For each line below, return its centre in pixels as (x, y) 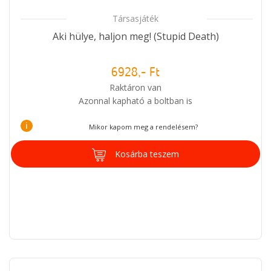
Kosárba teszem (147, 154)
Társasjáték (135, 18)
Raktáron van (135, 87)
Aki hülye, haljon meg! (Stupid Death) (135, 36)
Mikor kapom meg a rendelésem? (143, 126)
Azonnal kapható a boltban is (135, 100)
